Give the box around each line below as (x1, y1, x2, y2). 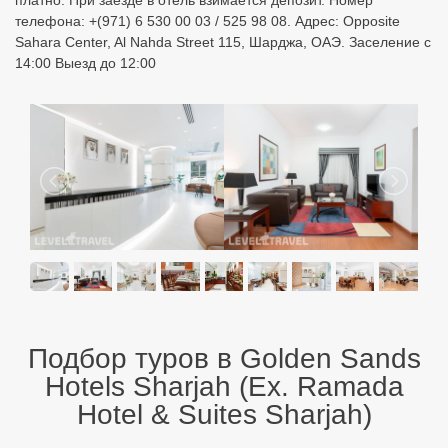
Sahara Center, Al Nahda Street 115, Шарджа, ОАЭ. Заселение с (15, 34, 431, 50)
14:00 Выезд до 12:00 (15, 55, 156, 71)
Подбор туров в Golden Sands (27, 342, 421, 374)
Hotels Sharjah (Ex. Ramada (44, 370, 404, 402)
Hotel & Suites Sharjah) (76, 398, 372, 430)
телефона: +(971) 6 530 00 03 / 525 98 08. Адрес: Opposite (15, 13, 400, 29)
